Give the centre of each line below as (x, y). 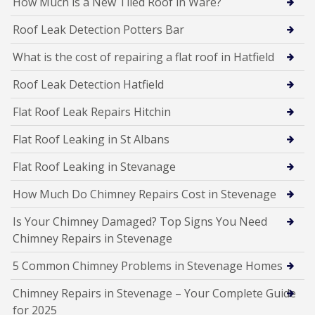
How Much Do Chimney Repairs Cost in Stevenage (144, 194)
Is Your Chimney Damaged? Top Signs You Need (140, 221)
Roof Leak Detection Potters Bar (98, 29)
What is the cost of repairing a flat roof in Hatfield (143, 57)
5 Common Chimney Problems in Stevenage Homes (148, 265)
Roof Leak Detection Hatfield (88, 84)
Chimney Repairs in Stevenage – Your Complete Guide (154, 293)
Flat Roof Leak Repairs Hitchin (92, 111)
